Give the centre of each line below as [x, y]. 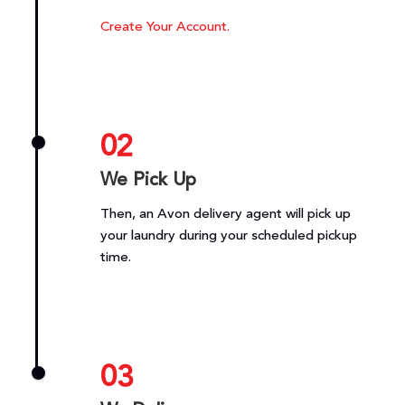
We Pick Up [148, 181]
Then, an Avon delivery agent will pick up [225, 215]
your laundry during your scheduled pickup [228, 237]
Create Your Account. [165, 28]
